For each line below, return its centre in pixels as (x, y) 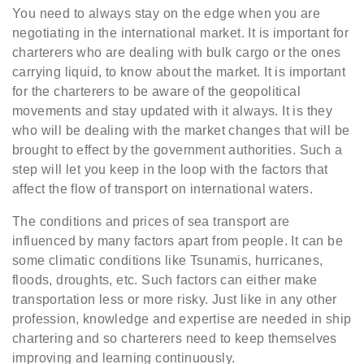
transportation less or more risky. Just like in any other (175, 299)
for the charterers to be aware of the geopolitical (156, 91)
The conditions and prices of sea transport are (151, 221)
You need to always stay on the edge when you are (167, 13)
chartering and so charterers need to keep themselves (175, 338)
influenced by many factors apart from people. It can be (178, 240)
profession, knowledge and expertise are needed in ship (182, 318)
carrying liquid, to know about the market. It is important (179, 71)
